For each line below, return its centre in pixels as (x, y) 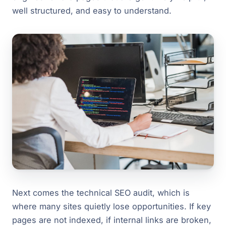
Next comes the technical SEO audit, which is (101, 192)
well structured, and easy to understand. (92, 10)
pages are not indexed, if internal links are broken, (112, 220)
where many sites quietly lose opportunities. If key (111, 206)
